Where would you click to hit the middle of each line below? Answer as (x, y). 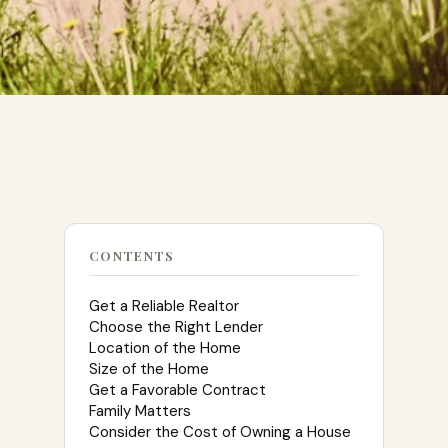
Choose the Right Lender (176, 327)
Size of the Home (149, 369)
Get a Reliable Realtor (164, 306)
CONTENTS (132, 256)
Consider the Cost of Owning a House (220, 432)
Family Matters (140, 411)
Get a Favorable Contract (177, 390)
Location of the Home (165, 348)
